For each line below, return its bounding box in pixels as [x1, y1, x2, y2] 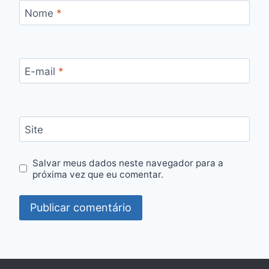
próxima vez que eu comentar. [32, 168, 164, 180]
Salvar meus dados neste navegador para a [32, 157, 224, 169]
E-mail [24, 65, 58, 77]
